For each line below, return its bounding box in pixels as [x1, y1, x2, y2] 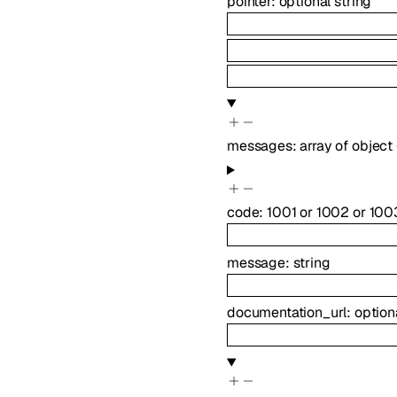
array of [300, 136, 352, 156]
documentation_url [227, 303, 347, 322]
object [351, 136, 393, 156]
